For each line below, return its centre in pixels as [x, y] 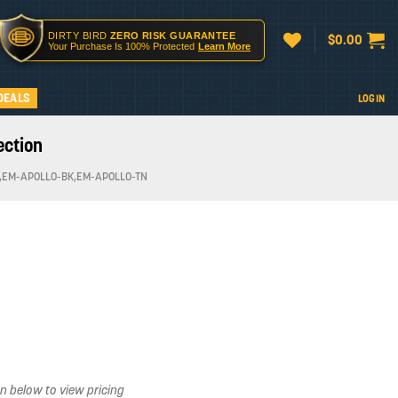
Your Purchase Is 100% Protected [121, 46]
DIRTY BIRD [79, 36]
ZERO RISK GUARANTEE [173, 36]
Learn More [224, 46]
